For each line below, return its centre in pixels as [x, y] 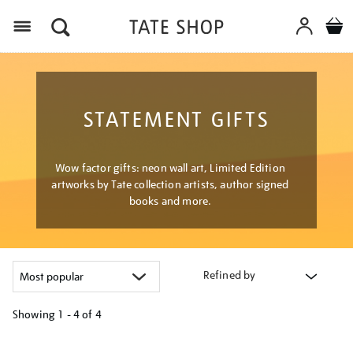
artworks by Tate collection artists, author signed [170, 184]
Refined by [229, 275]
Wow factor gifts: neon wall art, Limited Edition [170, 168]
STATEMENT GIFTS [176, 119]
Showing [34, 314]
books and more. [170, 201]
